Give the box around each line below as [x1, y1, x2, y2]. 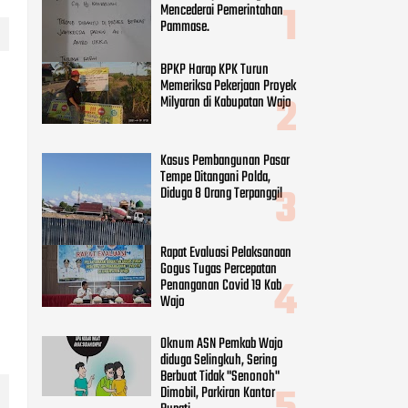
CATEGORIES [69, 282, 153, 311]
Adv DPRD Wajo [42, 330, 115, 354]
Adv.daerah [42, 366, 94, 391]
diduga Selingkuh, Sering [160, 185, 277, 209]
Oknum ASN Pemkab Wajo [160, 168, 283, 193]
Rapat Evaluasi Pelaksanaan [160, 76, 291, 101]
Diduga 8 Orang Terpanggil [160, 18, 282, 43]
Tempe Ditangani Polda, [160, 2, 270, 26]
